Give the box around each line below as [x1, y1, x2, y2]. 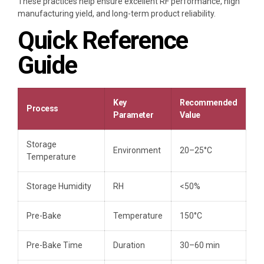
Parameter [113, 110, 154, 120]
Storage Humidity [27, 181, 91, 192]
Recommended [180, 98, 237, 108]
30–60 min [180, 240, 220, 250]
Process [27, 104, 59, 114]
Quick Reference [18, 26, 189, 55]
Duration [113, 240, 145, 250]
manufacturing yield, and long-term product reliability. [18, 9, 216, 19]
